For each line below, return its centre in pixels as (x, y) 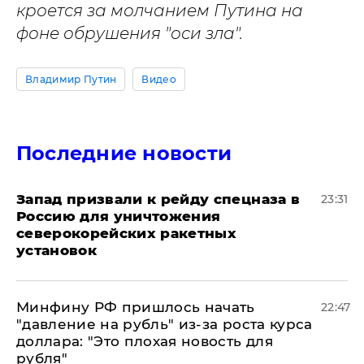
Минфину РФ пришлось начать (136, 307)
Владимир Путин (71, 79)
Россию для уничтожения (119, 216)
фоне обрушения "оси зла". (130, 33)
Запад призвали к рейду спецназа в (158, 199)
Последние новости (124, 153)
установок (57, 250)
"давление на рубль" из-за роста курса (165, 324)
